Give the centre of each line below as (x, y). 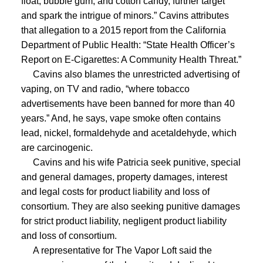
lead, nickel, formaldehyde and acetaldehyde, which (129, 133)
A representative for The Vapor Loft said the (116, 250)
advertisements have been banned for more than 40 (128, 103)
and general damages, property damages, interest (124, 177)
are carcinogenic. (57, 147)
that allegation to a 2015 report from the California (123, 30)
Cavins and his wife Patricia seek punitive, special (131, 162)
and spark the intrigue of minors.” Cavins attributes (125, 15)
